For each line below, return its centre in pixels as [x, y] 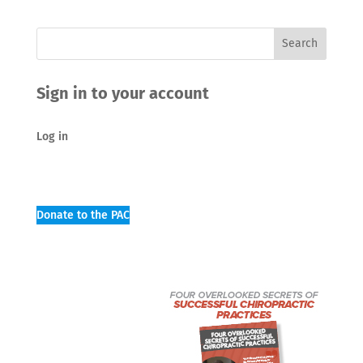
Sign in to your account [122, 93]
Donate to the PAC [83, 215]
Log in [52, 136]
